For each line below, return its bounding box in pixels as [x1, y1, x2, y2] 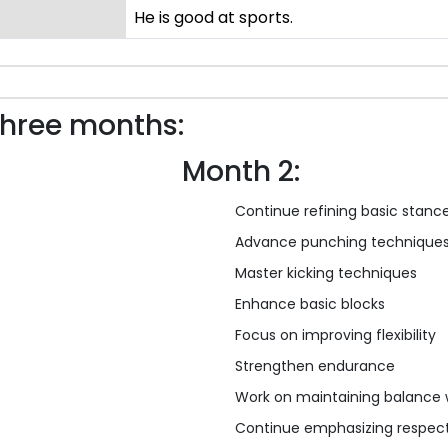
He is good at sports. [134, 6, 293, 30]
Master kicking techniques [235, 263, 417, 284]
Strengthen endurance [235, 356, 395, 377]
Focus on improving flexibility [235, 325, 436, 346]
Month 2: [182, 152, 300, 192]
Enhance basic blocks [235, 294, 385, 315]
